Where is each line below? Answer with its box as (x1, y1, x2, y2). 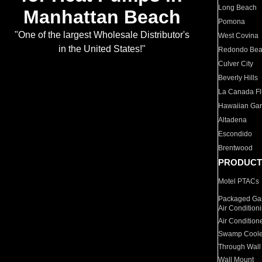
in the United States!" (58, 44, 146, 54)
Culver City (218, 60, 254, 68)
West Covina (218, 32, 259, 40)
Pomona (218, 18, 246, 26)
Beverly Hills (218, 74, 258, 82)
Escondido (218, 130, 253, 138)
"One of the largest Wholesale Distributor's (14, 30, 189, 40)
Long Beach (218, 4, 257, 12)
